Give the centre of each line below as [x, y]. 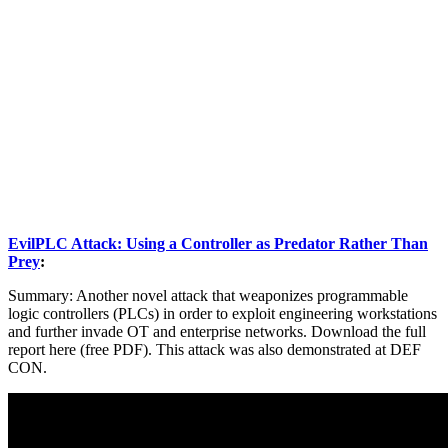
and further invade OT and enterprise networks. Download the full [217, 332]
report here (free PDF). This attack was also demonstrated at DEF [214, 350]
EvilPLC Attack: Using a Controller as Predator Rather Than [218, 244]
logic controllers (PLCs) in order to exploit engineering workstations [222, 314]
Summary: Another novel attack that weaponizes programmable [208, 296]
